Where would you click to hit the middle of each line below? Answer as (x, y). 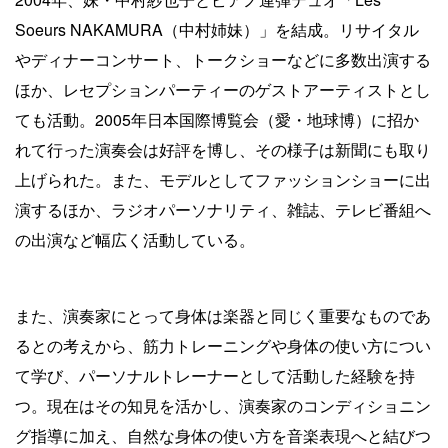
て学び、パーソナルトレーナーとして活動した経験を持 (215, 375)
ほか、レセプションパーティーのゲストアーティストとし (223, 89)
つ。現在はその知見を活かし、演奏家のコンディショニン (223, 405)
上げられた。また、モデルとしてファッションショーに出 (223, 179)
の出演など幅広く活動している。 (135, 239)
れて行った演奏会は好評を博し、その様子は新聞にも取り (223, 149)
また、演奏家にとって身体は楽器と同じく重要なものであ (223, 315)
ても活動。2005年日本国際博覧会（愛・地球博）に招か (217, 119)
